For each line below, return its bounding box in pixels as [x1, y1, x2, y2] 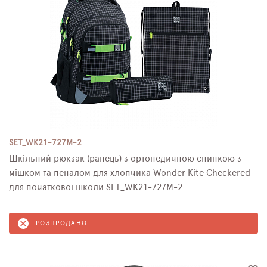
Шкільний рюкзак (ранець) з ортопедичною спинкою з [9, 154, 241, 163]
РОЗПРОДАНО [36, 220, 88, 226]
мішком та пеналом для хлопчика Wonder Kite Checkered [9, 169, 250, 178]
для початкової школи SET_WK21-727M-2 [9, 183, 182, 192]
